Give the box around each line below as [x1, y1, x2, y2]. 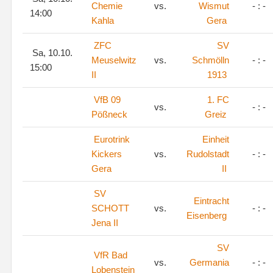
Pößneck [91, 109, 127, 119]
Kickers [91, 149, 122, 159]
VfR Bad [94, 250, 127, 260]
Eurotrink [94, 134, 130, 144]
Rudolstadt [186, 149, 229, 159]
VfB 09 [94, 94, 121, 105]
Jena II [91, 218, 118, 228]
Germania [190, 257, 229, 268]
